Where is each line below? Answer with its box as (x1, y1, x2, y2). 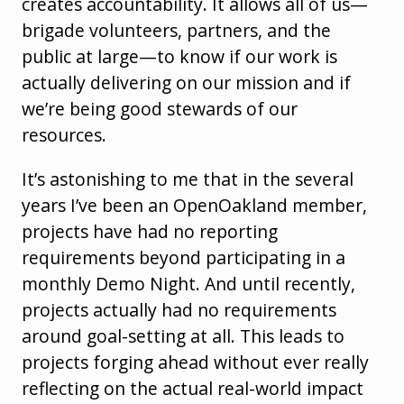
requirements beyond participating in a (22, 244, 345, 270)
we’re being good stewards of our (22, 96, 298, 121)
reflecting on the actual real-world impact (22, 375, 363, 400)
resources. (22, 122, 106, 147)
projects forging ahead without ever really (22, 349, 369, 374)
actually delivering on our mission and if (22, 69, 351, 95)
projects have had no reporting (22, 218, 278, 243)
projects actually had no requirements (22, 297, 336, 322)
